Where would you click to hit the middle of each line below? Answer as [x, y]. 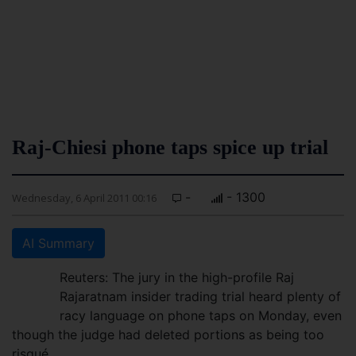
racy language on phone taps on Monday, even [201, 315]
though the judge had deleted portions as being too [168, 335]
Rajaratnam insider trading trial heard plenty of [200, 296]
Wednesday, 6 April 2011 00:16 [84, 198]
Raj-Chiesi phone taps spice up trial [170, 147]
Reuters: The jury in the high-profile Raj [177, 277]
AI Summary [58, 243]
